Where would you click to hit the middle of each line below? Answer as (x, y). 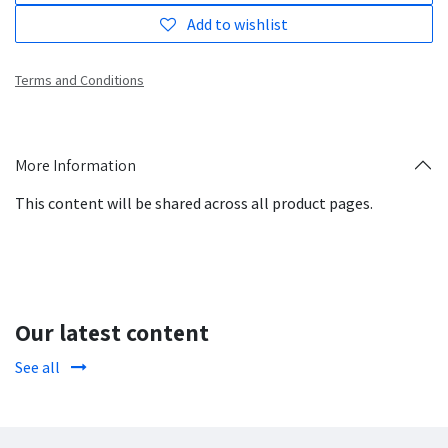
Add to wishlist (237, 24)
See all (39, 367)
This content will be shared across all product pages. (194, 203)
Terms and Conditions (79, 80)
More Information (75, 165)
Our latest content (112, 333)
